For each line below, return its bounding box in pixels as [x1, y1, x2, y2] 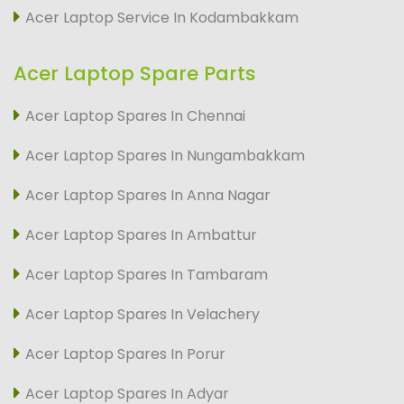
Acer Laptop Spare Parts [14, 60, 256, 87]
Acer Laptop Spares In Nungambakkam [25, 144, 305, 166]
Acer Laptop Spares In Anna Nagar [25, 184, 271, 206]
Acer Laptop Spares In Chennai [25, 105, 245, 126]
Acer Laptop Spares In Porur [25, 343, 225, 364]
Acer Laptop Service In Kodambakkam [25, 6, 298, 28]
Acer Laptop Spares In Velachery [25, 303, 260, 325]
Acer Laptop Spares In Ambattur [25, 224, 257, 245]
